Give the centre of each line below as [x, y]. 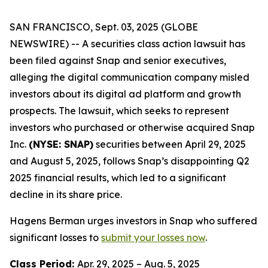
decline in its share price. [66, 194]
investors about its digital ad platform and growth [125, 94]
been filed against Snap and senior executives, [118, 60]
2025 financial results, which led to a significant [118, 178]
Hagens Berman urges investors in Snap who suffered [133, 221]
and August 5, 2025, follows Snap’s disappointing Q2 [130, 161]
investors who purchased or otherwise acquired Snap [132, 127]
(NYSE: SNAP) [61, 144]
